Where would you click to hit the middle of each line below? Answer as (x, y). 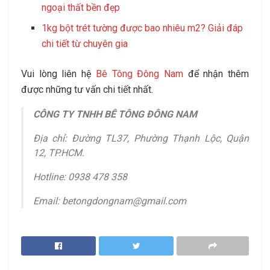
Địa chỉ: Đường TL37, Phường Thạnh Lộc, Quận (141, 138)
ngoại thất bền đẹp (81, 7)
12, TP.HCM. (59, 152)
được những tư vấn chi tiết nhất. (87, 89)
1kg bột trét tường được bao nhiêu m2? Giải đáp (143, 28)
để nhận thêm (216, 74)
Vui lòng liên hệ (58, 74)
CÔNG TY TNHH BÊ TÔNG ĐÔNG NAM (115, 114)
